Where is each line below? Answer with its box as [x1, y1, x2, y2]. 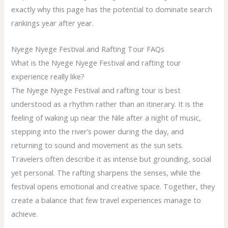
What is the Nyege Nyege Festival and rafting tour [11, 57, 182, 68]
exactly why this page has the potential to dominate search [11, 4, 213, 15]
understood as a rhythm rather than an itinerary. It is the [11, 98, 204, 109]
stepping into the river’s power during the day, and [11, 126, 184, 136]
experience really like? [11, 71, 85, 81]
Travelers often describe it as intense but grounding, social [11, 153, 212, 164]
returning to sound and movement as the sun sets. [11, 139, 184, 150]
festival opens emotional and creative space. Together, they [11, 181, 215, 191]
